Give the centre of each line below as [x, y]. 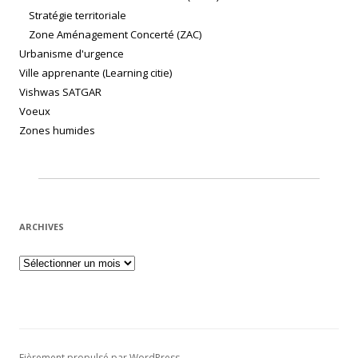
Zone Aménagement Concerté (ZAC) [115, 35]
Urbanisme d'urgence [72, 54]
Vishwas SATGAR [60, 92]
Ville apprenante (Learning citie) [95, 73]
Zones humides [57, 131]
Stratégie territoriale [78, 16]
